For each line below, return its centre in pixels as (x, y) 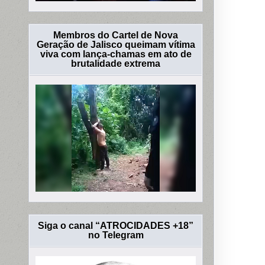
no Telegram (116, 235)
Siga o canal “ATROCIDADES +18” (116, 225)
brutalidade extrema (116, 64)
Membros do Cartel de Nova (116, 35)
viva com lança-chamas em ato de (116, 54)
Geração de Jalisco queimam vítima (116, 45)
